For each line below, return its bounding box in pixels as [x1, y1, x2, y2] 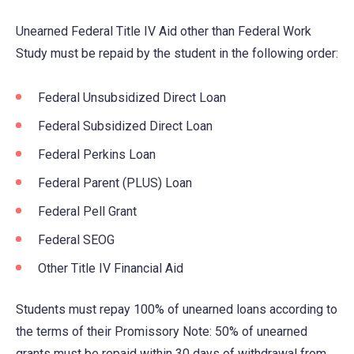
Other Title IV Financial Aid [38, 260, 183, 276]
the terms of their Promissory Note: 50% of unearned [16, 323, 307, 339]
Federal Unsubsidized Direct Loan [38, 89, 226, 105]
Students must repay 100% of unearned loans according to [16, 301, 337, 317]
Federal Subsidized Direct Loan [38, 118, 213, 134]
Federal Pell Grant [38, 203, 137, 219]
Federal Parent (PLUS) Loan [38, 175, 192, 190]
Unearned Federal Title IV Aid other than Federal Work [16, 23, 311, 39]
